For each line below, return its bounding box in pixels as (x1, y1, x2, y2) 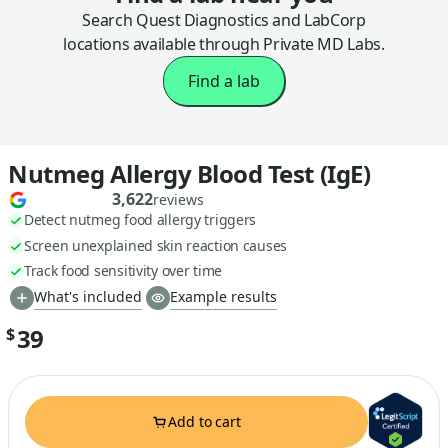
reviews (153, 190, 204, 210)
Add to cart (168, 412, 241, 432)
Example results (170, 287, 277, 307)
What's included (34, 287, 142, 307)
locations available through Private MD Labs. (63, 32, 385, 55)
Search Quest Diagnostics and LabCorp (82, 8, 366, 31)
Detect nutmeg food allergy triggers (24, 209, 257, 229)
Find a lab (188, 69, 260, 92)
